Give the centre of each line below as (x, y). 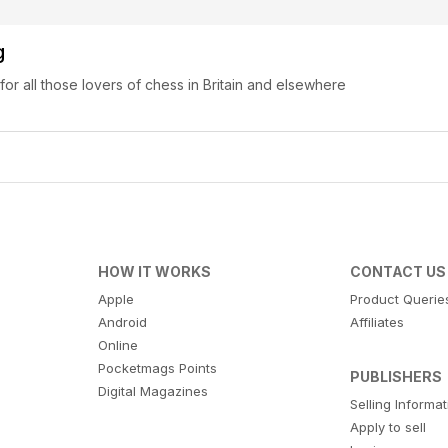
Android (122, 322)
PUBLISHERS (396, 377)
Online (117, 345)
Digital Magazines (152, 391)
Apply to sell (388, 427)
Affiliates (377, 322)
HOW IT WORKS (154, 272)
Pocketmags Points (157, 368)
